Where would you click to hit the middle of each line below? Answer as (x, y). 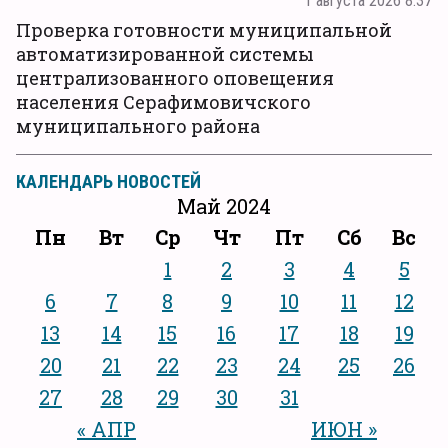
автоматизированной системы (165, 53)
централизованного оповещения (175, 77)
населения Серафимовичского (163, 101)
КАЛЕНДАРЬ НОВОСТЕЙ (108, 181)
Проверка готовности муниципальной (204, 29)
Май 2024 (224, 205)
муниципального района (138, 125)
